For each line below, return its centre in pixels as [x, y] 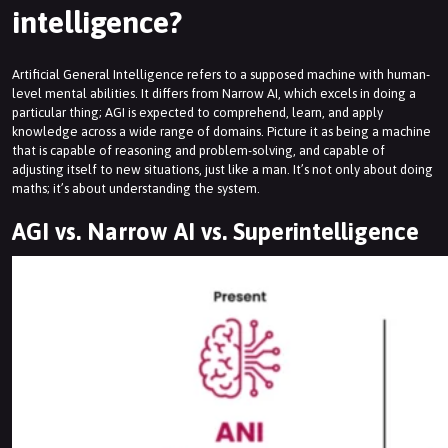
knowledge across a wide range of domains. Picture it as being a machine [221, 132]
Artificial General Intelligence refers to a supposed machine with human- [221, 75]
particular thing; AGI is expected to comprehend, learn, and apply [197, 113]
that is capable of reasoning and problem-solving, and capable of [198, 151]
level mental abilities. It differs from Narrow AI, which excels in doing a [214, 94]
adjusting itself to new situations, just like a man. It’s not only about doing [222, 170]
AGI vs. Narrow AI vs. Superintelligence [215, 232]
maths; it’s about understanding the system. [136, 189]
